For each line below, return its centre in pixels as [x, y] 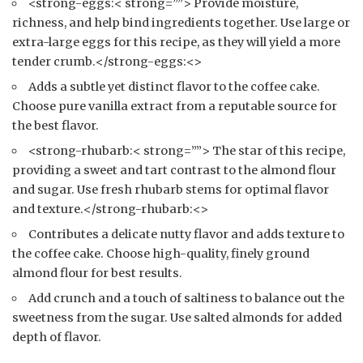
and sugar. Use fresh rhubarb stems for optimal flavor [171, 189]
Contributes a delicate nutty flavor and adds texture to [187, 234]
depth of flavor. [57, 337]
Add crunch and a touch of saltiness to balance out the [187, 298]
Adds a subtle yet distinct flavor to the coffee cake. [175, 86]
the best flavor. [56, 125]
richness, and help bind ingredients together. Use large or [181, 22]
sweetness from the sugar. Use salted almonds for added [177, 317]
